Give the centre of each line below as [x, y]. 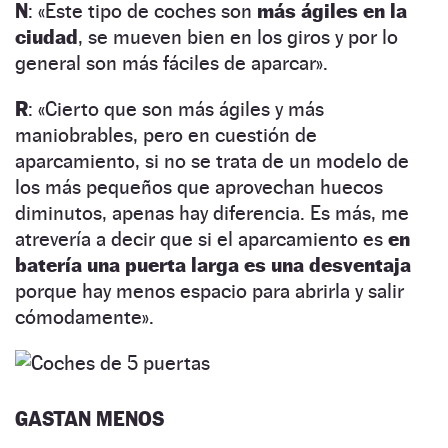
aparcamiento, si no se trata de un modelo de [212, 160]
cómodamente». [84, 316]
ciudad [46, 36]
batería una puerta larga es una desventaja [213, 264]
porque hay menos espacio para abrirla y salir [209, 290]
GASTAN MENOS [89, 418]
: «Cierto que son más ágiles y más [176, 108]
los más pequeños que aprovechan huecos [199, 186]
